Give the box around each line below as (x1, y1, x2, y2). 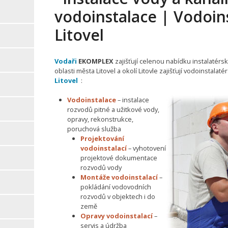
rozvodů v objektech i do (80, 192, 155, 202)
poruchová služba (67, 124, 122, 134)
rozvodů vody (80, 163, 122, 173)
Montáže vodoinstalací (80, 173, 158, 182)
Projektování (80, 134, 124, 144)
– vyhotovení (126, 144, 166, 153)
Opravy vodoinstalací (80, 211, 153, 221)
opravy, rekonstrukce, (67, 115, 134, 124)
